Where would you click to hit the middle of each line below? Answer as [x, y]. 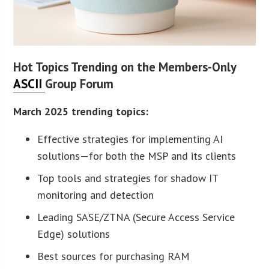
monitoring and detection [96, 195]
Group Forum [80, 84]
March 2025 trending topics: [81, 112]
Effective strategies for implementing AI [130, 139]
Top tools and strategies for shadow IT [128, 178]
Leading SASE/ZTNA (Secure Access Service [136, 217]
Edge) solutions [74, 234]
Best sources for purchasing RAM [114, 256]
